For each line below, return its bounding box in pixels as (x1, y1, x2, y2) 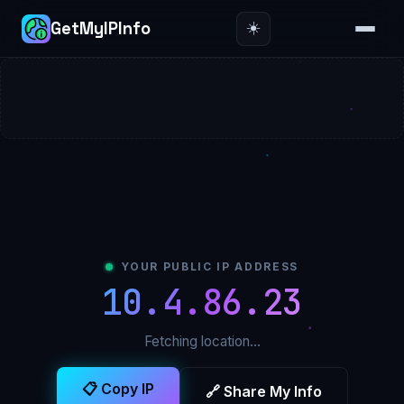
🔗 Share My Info (205, 381, 322, 400)
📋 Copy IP (81, 380, 154, 398)
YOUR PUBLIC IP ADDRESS (112, 260, 299, 273)
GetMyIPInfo (50, 18, 151, 39)
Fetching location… (143, 333, 261, 350)
